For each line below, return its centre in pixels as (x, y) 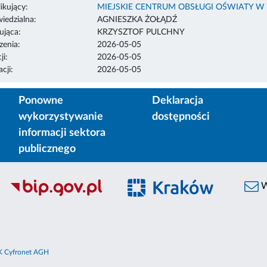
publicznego (47, 149)
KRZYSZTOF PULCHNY (141, 32)
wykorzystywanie (61, 117)
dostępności (181, 117)
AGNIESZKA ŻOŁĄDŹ (137, 19)
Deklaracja (178, 100)
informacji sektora (62, 133)
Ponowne (41, 100)
